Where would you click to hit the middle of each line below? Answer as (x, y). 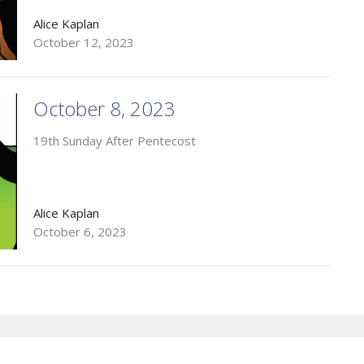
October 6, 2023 (80, 231)
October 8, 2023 (104, 109)
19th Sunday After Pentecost (114, 141)
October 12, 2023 (83, 43)
